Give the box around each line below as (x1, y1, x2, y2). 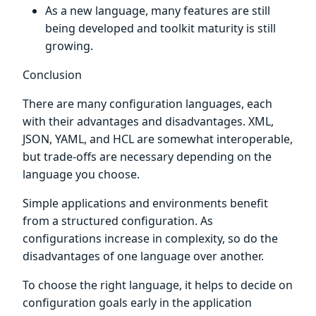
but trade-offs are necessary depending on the (23, 148, 272, 164)
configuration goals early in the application (23, 294, 252, 310)
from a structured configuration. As (23, 212, 213, 229)
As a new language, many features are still (45, 2, 270, 18)
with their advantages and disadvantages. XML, (23, 113, 274, 129)
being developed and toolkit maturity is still (45, 20, 276, 36)
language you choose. (23, 166, 140, 182)
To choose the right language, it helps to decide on (23, 276, 293, 293)
